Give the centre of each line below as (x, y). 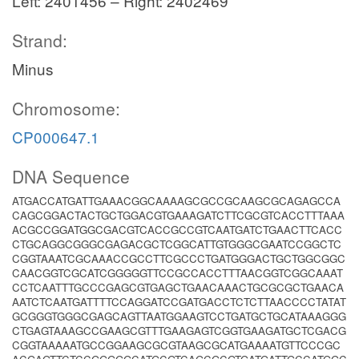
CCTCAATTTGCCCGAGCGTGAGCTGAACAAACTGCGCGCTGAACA (178, 287)
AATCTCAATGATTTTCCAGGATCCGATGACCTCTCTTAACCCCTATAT (179, 302)
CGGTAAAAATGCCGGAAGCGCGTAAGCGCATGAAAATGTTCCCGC (176, 345)
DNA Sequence (71, 176)
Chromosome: (66, 108)
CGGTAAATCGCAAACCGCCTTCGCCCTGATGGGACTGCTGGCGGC (179, 258)
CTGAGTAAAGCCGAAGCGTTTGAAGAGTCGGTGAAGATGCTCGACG (179, 331)
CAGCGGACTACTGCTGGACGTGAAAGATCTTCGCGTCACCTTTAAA (178, 215)
